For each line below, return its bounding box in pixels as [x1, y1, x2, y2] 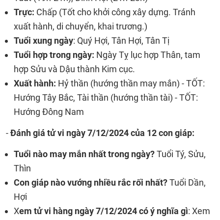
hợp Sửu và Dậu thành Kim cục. [14, 64, 137, 74]
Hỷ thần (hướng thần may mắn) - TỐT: [56, 78, 205, 88]
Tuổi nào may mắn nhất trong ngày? [14, 149, 155, 159]
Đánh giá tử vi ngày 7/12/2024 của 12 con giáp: [10, 128, 194, 138]
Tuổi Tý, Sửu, [155, 149, 206, 159]
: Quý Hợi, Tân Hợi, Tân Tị [73, 35, 169, 46]
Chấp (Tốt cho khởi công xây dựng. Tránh [36, 7, 195, 17]
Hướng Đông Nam [14, 107, 84, 117]
